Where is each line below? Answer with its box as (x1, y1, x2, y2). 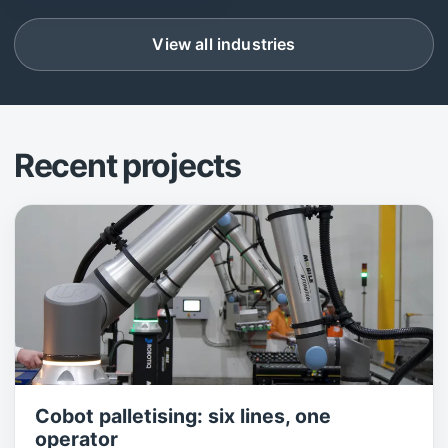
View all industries (152, 33, 296, 54)
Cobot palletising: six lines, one (35, 403, 331, 428)
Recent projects (14, 145, 241, 185)
